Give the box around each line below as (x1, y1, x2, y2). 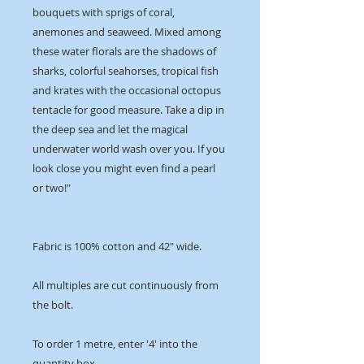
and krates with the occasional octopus (32, 83, 221, 98)
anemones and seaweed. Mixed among (32, 24, 221, 40)
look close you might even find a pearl (32, 161, 215, 176)
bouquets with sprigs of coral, (32, 5, 175, 20)
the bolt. (32, 297, 73, 313)
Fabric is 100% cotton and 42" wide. (32, 239, 204, 254)
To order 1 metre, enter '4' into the (32, 336, 197, 352)
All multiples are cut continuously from (32, 278, 219, 293)
